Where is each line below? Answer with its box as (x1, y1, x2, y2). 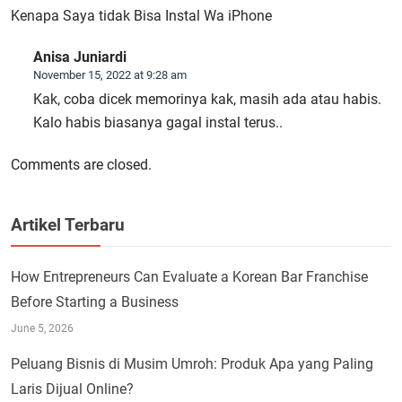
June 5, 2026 (11, 321, 74, 335)
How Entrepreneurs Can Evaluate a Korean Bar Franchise (11, 267, 368, 285)
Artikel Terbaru (11, 214, 125, 235)
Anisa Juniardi (33, 48, 127, 66)
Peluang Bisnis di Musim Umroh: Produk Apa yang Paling (11, 354, 373, 372)
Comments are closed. (11, 155, 152, 173)
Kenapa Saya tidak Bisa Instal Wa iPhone (11, 6, 272, 24)
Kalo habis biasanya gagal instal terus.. (33, 113, 283, 131)
